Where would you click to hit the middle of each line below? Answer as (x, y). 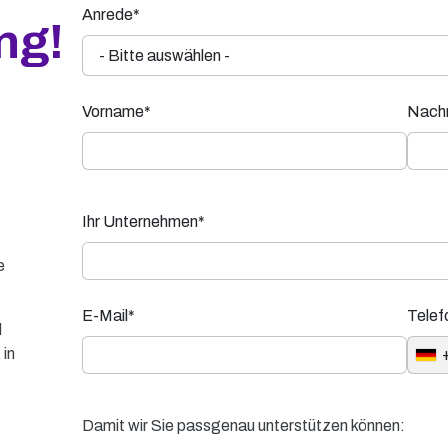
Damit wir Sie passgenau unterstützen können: (243, 426)
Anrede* (111, 15)
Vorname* (116, 112)
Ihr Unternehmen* (143, 222)
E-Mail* (108, 316)
